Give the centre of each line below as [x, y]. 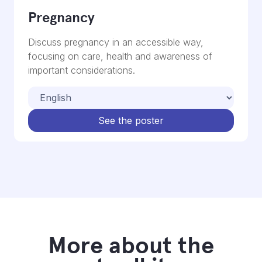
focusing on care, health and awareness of [120, 56]
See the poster [131, 121]
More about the [131, 246]
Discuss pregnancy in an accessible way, [116, 42]
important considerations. [82, 70]
